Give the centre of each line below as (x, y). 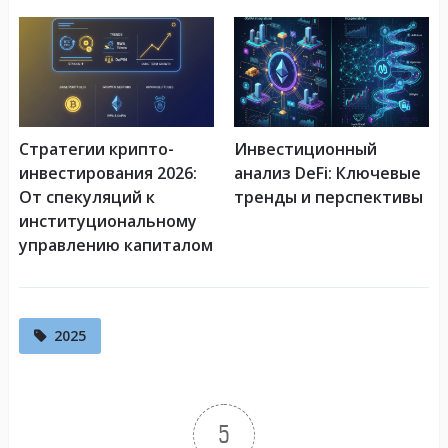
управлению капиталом (115, 245)
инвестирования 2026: (107, 173)
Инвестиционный (305, 149)
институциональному (107, 221)
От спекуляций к (86, 197)
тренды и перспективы (328, 197)
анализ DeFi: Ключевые (327, 173)
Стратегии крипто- (96, 149)
